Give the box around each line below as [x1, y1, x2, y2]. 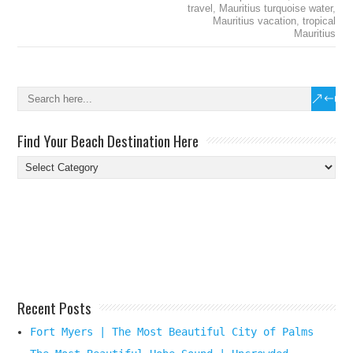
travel [187, 2, 213, 15]
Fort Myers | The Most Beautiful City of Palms [30, 325, 314, 339]
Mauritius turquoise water [218, 2, 333, 15]
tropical [302, 15, 336, 28]
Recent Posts [17, 296, 92, 319]
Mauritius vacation [212, 15, 296, 28]
